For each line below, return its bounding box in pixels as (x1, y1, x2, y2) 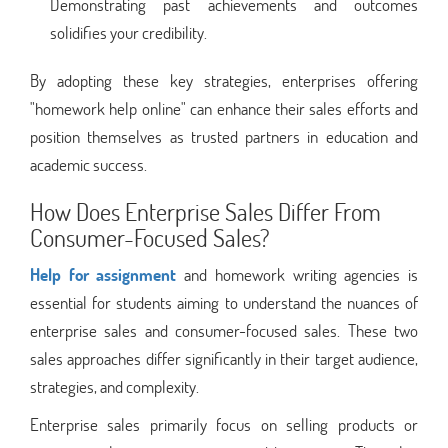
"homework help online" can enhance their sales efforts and (30, 96, 418, 120)
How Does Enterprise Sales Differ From (30, 195, 381, 227)
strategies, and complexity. (30, 374, 199, 398)
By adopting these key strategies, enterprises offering (30, 68, 418, 92)
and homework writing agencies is (176, 262, 419, 286)
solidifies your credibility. (50, 20, 207, 44)
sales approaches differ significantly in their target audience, (30, 346, 418, 370)
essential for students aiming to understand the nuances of (30, 290, 418, 314)
